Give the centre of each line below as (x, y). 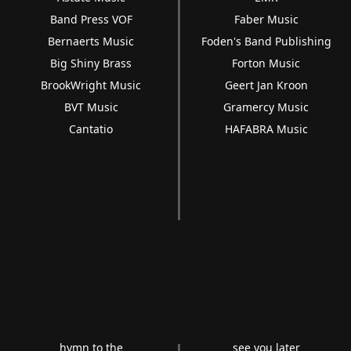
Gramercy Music (266, 107)
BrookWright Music (91, 85)
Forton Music (266, 63)
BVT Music (91, 107)
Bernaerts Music (91, 41)
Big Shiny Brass (91, 63)
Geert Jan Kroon (266, 85)
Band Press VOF (91, 19)
